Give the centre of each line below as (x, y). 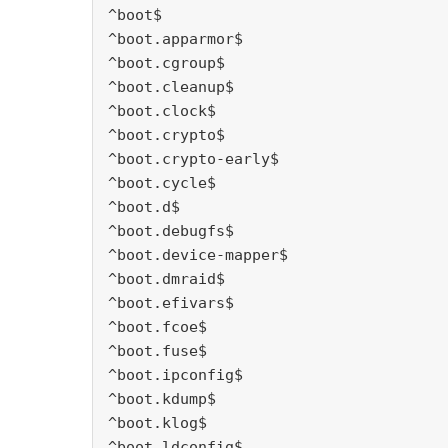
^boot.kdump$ (162, 399)
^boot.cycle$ (162, 183)
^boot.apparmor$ (175, 39)
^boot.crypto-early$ (193, 159)
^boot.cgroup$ (166, 63)
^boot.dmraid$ (166, 279)
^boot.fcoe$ (157, 327)
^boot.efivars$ (171, 303)
